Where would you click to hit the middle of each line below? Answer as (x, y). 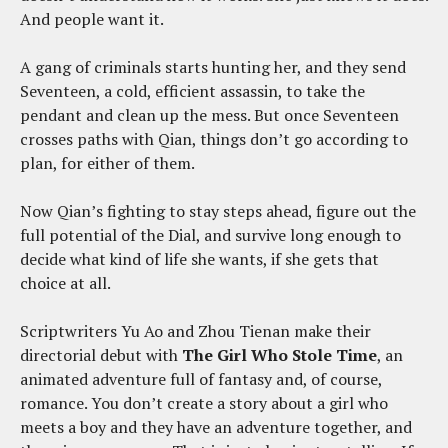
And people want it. (92, 18)
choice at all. (65, 282)
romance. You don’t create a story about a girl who (204, 402)
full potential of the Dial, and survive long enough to (210, 234)
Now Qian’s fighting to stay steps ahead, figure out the (218, 210)
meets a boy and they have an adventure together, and (216, 426)
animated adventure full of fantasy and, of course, (201, 378)
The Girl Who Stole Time (279, 354)
